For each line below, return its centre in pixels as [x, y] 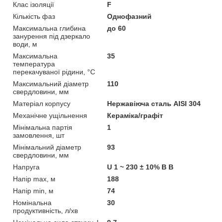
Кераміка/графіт [135, 115]
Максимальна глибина [49, 28]
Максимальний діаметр [51, 83]
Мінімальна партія [43, 127]
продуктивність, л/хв [45, 210]
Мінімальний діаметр [47, 147]
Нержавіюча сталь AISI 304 [154, 103]
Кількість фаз [34, 16]
